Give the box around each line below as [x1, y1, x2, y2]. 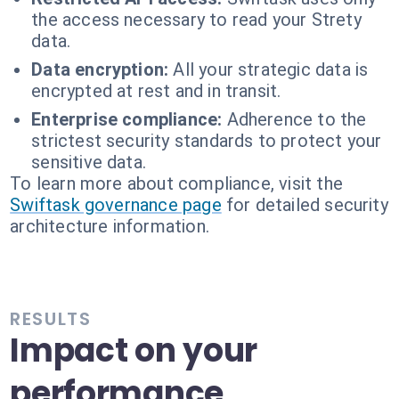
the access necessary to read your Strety [31, 9, 362, 30]
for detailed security [225, 194, 388, 216]
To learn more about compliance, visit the [10, 173, 343, 194]
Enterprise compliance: [31, 109, 223, 130]
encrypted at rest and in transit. [31, 80, 281, 102]
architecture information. [10, 216, 209, 237]
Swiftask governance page [10, 194, 222, 216]
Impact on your [10, 328, 258, 373]
